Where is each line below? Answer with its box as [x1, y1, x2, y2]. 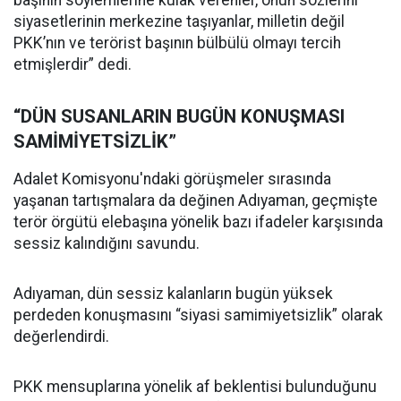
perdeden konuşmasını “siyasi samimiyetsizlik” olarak [13, 305, 383, 324]
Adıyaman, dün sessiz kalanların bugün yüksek [13, 284, 333, 303]
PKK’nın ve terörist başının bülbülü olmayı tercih [13, 33, 341, 52]
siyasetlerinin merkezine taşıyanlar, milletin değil [13, 12, 345, 30]
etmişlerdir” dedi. [13, 55, 132, 73]
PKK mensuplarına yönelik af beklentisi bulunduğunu [13, 377, 377, 396]
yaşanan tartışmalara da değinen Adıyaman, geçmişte [13, 191, 378, 209]
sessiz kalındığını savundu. [13, 234, 200, 252]
